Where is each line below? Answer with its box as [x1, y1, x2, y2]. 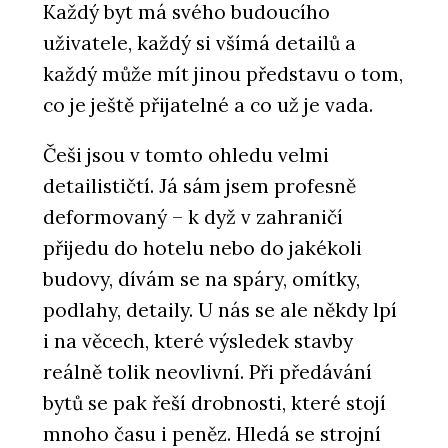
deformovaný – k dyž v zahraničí [43, 204, 343, 229]
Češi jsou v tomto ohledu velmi [43, 142, 329, 167]
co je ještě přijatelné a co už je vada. [43, 92, 373, 117]
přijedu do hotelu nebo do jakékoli [43, 235, 362, 260]
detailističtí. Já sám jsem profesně [43, 173, 356, 198]
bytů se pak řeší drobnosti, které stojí [43, 390, 386, 415]
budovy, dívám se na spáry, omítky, [43, 266, 360, 291]
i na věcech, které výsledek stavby [43, 328, 353, 353]
